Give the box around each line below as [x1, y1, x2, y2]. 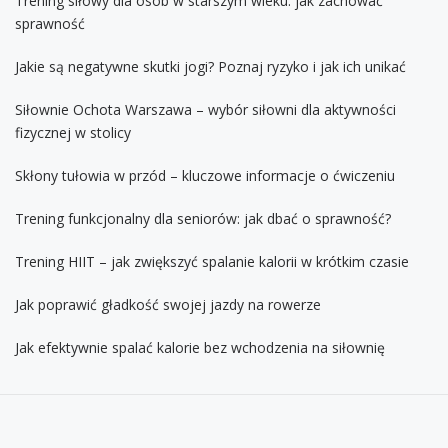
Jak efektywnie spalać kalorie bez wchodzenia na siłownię [15, 338, 385, 358]
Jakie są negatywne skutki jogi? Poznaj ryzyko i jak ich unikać [15, 57, 406, 77]
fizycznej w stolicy [15, 123, 131, 143]
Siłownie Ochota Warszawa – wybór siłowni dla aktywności [15, 100, 396, 120]
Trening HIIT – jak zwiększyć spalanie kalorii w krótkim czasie [15, 252, 409, 272]
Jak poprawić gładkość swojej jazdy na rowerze [15, 295, 321, 315]
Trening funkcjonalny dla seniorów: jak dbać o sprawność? [15, 209, 391, 229]
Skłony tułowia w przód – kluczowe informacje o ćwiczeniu [15, 166, 395, 186]
